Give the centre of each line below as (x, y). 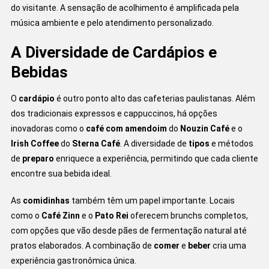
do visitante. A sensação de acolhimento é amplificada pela (125, 8)
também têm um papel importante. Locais (152, 200)
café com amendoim (126, 128)
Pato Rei (111, 215)
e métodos (231, 143)
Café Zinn (60, 215)
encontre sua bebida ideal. (61, 173)
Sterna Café (96, 143)
